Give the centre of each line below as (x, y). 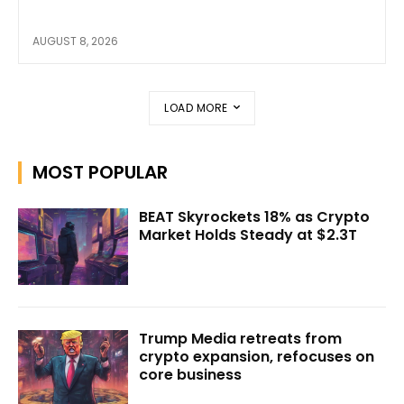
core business (191, 375)
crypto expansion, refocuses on (257, 357)
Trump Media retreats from (241, 339)
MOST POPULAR (100, 172)
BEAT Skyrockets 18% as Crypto (255, 216)
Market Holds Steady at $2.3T (248, 234)
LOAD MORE (196, 107)
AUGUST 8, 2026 (75, 41)
